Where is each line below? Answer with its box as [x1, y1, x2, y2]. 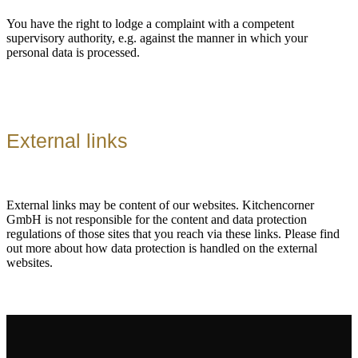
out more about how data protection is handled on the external [6, 241, 317, 255]
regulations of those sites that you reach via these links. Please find [6, 226, 340, 241]
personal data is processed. [6, 46, 140, 60]
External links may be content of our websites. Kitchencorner [6, 197, 314, 212]
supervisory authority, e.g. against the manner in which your [6, 31, 308, 46]
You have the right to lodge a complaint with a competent [6, 17, 294, 31]
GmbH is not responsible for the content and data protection [6, 212, 307, 226]
